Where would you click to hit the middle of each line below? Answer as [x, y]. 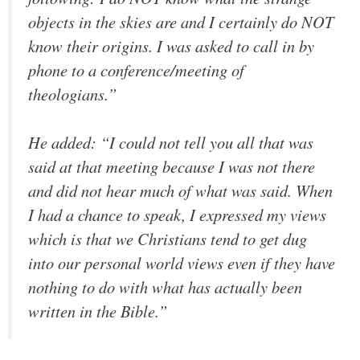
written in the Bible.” [98, 311]
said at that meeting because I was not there [172, 167]
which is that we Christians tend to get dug [168, 239]
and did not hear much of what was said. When [180, 191]
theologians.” [72, 94]
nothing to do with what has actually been [165, 287]
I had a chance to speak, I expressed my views [177, 215]
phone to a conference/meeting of [136, 70]
